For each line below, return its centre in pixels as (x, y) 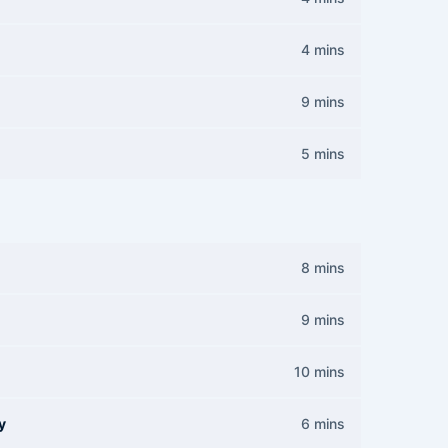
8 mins (323, 267)
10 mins (319, 371)
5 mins (323, 153)
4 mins (323, 49)
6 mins (323, 423)
